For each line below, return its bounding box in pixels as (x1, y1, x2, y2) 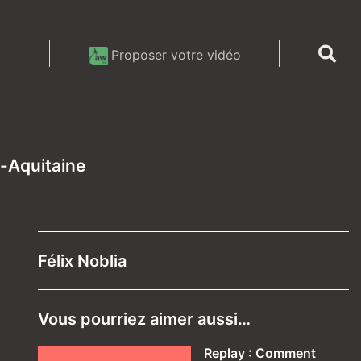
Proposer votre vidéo (110, 46, 241, 63)
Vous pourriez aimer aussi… (38, 309, 251, 329)
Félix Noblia (38, 251, 127, 271)
